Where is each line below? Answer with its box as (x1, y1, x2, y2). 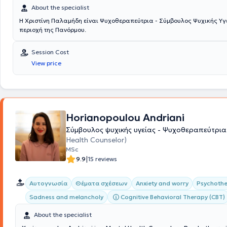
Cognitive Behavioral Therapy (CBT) (121, 193, 225, 201)
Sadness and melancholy (29, 193, 103, 201)
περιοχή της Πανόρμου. (19, 26, 86, 33)
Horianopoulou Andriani (66, 111, 184, 124)
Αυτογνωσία (29, 179, 67, 187)
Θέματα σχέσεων (75, 179, 128, 187)
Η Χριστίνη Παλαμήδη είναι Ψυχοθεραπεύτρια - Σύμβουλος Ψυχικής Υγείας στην (19, 17, 100, 24)
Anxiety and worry (136, 179, 188, 187)
